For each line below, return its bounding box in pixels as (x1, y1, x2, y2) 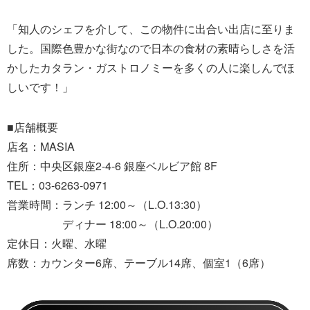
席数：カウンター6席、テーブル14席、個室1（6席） (7, 255, 271, 271)
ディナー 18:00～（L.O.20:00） (7, 216, 218, 232)
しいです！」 (7, 79, 73, 95)
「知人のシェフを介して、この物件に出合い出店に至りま (7, 21, 295, 37)
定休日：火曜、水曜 (7, 235, 107, 252)
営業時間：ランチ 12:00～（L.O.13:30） (7, 197, 207, 213)
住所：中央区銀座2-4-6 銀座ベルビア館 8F (7, 158, 217, 174)
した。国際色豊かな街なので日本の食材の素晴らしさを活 (7, 40, 295, 57)
